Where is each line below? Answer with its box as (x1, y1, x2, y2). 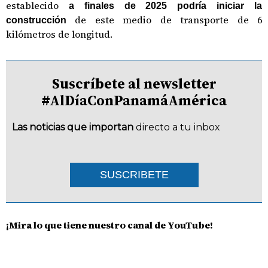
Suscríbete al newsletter (51, 74, 217, 93)
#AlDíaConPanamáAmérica (41, 90, 227, 110)
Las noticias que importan (12, 121, 133, 133)
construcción (6, 15, 75, 25)
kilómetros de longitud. (6, 28, 112, 41)
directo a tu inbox (136, 121, 220, 133)
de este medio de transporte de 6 (75, 13, 263, 26)
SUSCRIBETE (99, 169, 169, 181)
